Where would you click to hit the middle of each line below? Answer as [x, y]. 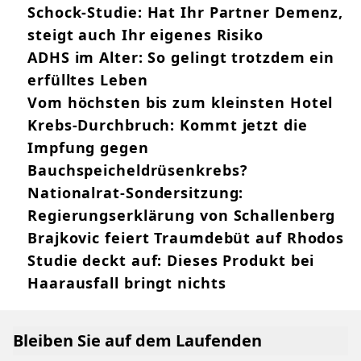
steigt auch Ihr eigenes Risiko [145, 35]
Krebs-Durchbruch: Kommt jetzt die [168, 125]
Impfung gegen [88, 148]
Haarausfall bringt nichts [127, 283]
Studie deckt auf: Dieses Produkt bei [171, 261]
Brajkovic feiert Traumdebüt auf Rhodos [186, 238]
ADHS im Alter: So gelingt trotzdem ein [181, 58]
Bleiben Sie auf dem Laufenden [137, 341]
